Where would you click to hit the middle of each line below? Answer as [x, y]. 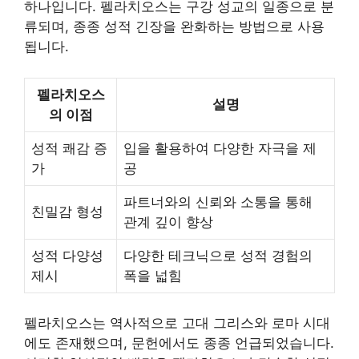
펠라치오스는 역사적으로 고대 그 [125, 323]
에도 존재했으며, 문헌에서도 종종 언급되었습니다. [179, 343]
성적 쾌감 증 [69, 148]
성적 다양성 [67, 255]
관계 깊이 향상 [168, 222]
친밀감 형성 [67, 211]
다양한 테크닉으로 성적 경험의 [218, 255]
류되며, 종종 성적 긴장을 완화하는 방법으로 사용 [174, 27]
